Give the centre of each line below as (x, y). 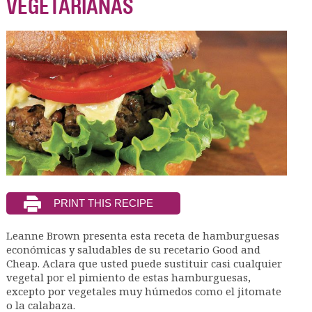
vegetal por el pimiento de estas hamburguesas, (128, 277)
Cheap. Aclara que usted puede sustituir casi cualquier (144, 263)
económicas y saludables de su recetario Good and (133, 249)
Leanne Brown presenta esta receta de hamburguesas (142, 235)
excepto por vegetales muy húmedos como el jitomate (143, 291)
